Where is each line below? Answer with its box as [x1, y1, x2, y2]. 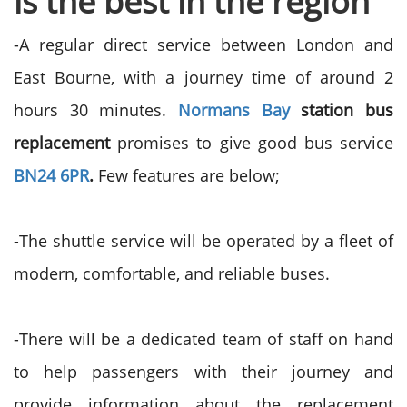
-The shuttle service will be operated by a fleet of [14, 230, 393, 252]
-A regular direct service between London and [14, 34, 393, 55]
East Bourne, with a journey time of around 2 [14, 66, 393, 88]
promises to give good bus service [117, 132, 394, 154]
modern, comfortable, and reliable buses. [14, 263, 330, 284]
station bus [289, 99, 394, 121]
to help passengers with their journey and [14, 361, 393, 382]
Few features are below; [98, 164, 280, 186]
